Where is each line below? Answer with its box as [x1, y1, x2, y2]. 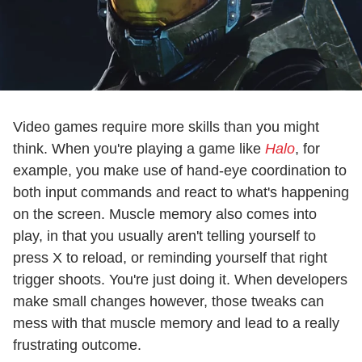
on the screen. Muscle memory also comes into [13, 205, 317, 222]
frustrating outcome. [13, 336, 141, 353]
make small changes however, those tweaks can [13, 293, 324, 309]
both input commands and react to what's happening [13, 183, 349, 200]
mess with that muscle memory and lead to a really [13, 314, 339, 331]
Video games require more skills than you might [13, 118, 319, 135]
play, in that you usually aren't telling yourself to [13, 227, 316, 244]
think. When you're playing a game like [13, 140, 265, 157]
